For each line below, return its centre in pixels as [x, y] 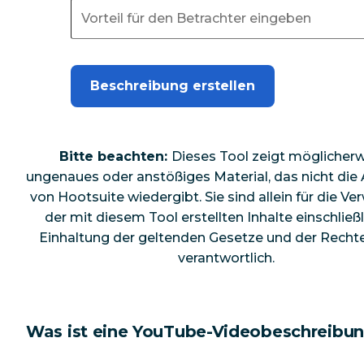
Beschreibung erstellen [173, 85]
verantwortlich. [227, 258]
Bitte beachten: [116, 156]
